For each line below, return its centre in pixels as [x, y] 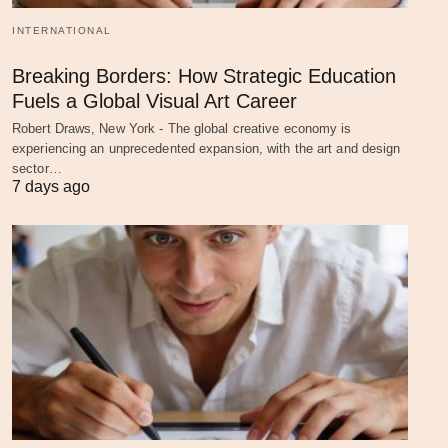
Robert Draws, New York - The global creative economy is [182, 128]
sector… [37, 168]
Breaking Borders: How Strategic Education [204, 75]
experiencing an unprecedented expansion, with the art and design [206, 148]
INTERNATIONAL [62, 30]
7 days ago [51, 186]
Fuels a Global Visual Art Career [154, 100]
